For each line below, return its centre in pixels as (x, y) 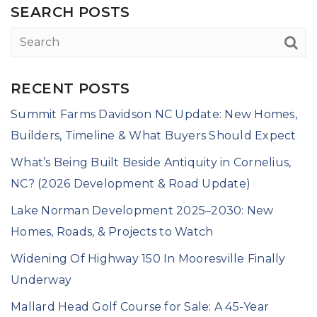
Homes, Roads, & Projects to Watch (112, 232)
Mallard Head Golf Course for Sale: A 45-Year (140, 307)
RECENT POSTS (70, 89)
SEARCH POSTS (70, 12)
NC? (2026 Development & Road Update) (131, 184)
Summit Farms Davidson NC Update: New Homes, (154, 115)
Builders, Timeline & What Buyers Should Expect (154, 136)
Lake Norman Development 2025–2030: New (142, 211)
